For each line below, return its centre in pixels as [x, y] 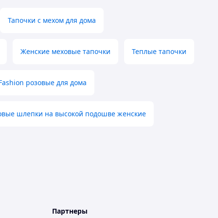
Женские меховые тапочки [65, 52]
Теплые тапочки [159, 52]
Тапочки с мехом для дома [52, 20]
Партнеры [70, 211]
